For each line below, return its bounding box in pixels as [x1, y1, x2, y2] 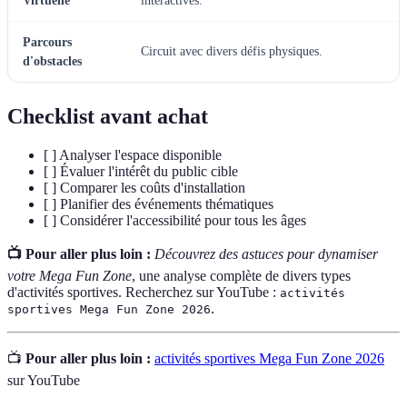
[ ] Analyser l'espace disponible [44, 146, 222, 163]
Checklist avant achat [7, 104, 208, 128]
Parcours [23, 35, 72, 49]
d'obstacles [23, 54, 82, 68]
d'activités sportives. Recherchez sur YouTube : [7, 283, 280, 300]
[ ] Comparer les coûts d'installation [44, 179, 245, 195]
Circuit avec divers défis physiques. [141, 44, 323, 58]
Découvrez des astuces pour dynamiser [154, 245, 378, 262]
